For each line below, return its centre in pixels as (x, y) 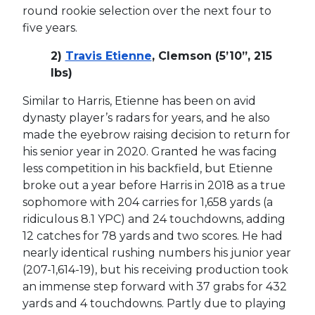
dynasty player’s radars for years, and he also (146, 117)
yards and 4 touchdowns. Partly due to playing (154, 303)
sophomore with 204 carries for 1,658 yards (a (147, 202)
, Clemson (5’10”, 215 (212, 56)
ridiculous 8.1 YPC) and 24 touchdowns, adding (154, 219)
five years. (50, 27)
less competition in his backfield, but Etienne (147, 168)
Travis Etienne (108, 56)
